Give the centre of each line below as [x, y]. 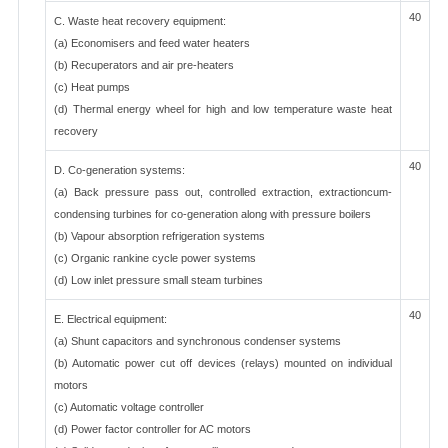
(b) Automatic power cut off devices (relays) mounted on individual [223, 363]
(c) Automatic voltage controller [129, 407]
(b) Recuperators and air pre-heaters [144, 65]
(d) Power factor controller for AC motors [152, 429]
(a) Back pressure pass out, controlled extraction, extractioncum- [223, 192]
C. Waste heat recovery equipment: [140, 21]
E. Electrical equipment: [110, 319]
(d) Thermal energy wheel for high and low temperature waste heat [223, 109]
